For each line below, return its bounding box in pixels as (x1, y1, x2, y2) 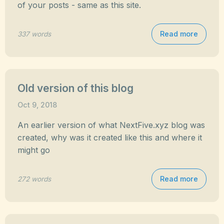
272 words (17, 174, 51, 183)
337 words (17, 29, 51, 38)
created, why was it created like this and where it (17, 132, 202, 142)
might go (17, 145, 50, 155)
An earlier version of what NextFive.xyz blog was (17, 120, 205, 130)
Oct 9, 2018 (17, 100, 57, 109)
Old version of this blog (17, 82, 133, 94)
